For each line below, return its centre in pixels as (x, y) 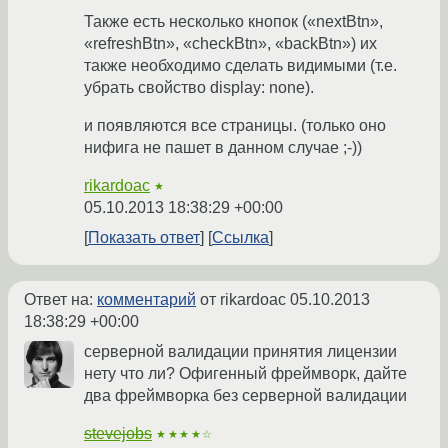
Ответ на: (60, 300)
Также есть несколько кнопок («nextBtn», (233, 22)
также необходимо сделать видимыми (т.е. (240, 66)
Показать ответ (144, 238)
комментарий (146, 300)
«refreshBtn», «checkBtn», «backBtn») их (230, 44)
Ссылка (240, 238)
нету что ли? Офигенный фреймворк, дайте (245, 374)
